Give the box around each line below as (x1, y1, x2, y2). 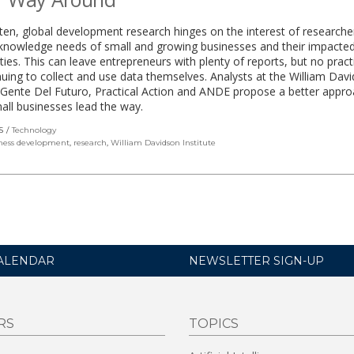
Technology (12, 124, 56, 135)
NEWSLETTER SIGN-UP (189, 253, 324, 268)
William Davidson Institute (111, 137, 216, 148)
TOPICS (189, 315, 239, 331)
